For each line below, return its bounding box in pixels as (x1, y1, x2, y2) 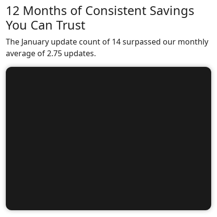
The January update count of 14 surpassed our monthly (6, 36, 208, 47)
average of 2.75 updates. (6, 48, 96, 59)
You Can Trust (6, 16, 85, 33)
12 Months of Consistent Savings (6, 2, 194, 18)
